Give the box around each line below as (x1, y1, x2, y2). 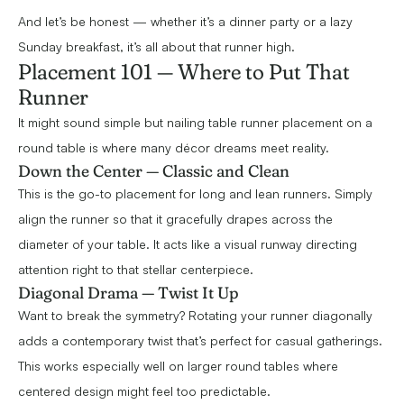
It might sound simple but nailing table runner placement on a (18, 115, 372, 131)
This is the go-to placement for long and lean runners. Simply (18, 186, 372, 202)
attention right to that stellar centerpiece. (18, 262, 253, 278)
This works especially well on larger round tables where (18, 358, 338, 374)
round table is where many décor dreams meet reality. (18, 140, 329, 156)
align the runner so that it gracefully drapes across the (18, 211, 333, 227)
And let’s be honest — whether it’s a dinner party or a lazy (18, 14, 353, 30)
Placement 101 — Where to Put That (18, 59, 350, 86)
